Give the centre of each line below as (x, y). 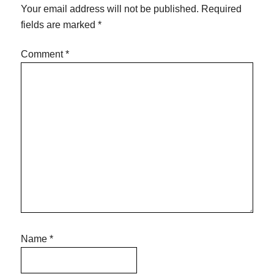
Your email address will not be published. (110, 9)
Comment (43, 54)
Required (222, 9)
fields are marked (60, 25)
